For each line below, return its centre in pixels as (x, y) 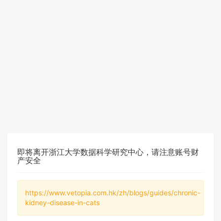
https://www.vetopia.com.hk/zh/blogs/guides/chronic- (113, 193)
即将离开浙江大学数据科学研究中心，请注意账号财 (108, 152)
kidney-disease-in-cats (62, 203)
